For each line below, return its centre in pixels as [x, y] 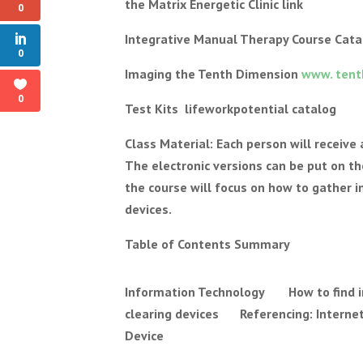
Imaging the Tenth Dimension [214, 74]
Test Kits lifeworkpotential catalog [231, 109]
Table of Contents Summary [208, 244]
